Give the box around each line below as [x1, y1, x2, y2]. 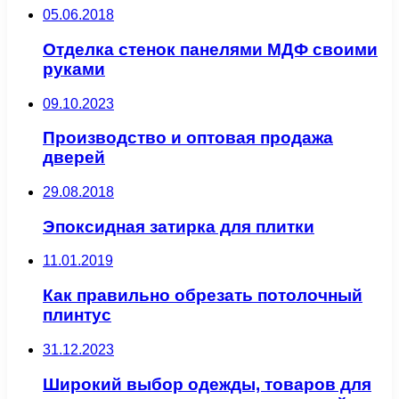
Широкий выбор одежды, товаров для [43, 374, 371, 394]
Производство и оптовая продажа [43, 128, 333, 148]
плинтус [43, 305, 111, 325]
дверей [43, 148, 105, 167]
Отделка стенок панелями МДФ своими [43, 39, 378, 59]
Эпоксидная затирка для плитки [43, 216, 314, 236]
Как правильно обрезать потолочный [43, 286, 362, 305]
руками [43, 59, 105, 78]
